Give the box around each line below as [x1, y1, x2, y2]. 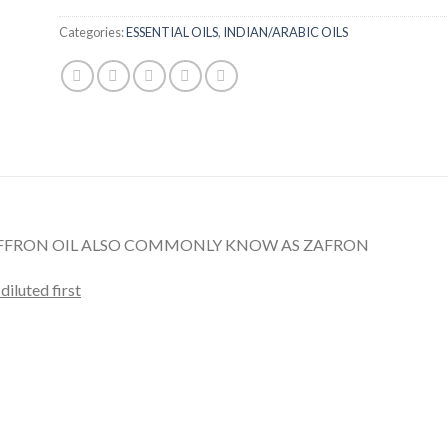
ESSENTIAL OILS [126, 23, 218, 40]
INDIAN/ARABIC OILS [223, 23, 348, 40]
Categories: [59, 23, 126, 40]
